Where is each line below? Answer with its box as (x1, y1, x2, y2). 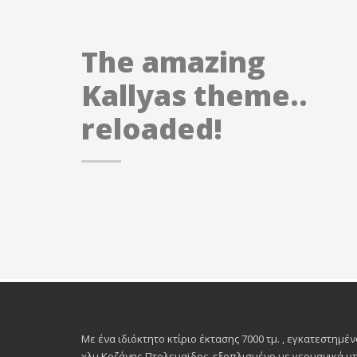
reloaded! (81, 109, 222, 148)
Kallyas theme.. (81, 76, 308, 115)
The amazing (81, 42, 265, 81)
